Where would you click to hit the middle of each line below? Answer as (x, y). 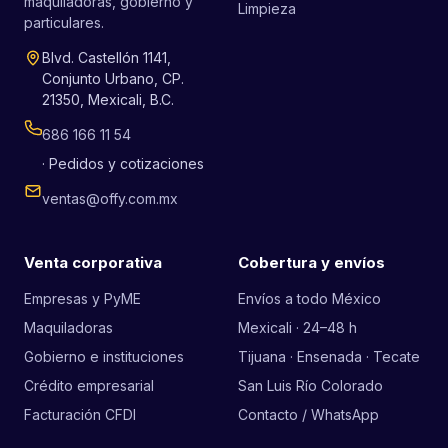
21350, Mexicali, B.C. (108, 100)
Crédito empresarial (89, 386)
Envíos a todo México (309, 299)
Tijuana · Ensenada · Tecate (329, 357)
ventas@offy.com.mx (110, 199)
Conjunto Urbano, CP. (113, 79)
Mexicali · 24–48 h (297, 328)
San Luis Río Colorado (310, 386)
